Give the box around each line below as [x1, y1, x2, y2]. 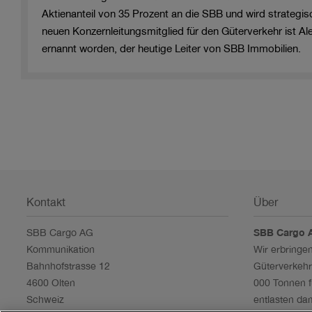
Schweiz [26, 295, 65, 306]
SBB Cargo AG [26, 228, 94, 239]
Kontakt [26, 198, 66, 210]
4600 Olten [26, 279, 76, 289]
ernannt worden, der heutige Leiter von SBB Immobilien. [42, 45, 301, 56]
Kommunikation [26, 245, 95, 256]
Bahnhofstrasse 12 [26, 262, 111, 272]
